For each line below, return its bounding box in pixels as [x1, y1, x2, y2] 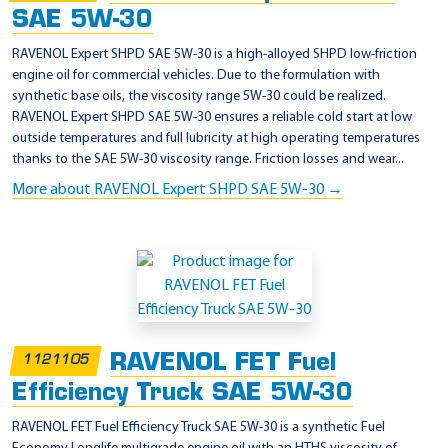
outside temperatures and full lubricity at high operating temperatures [12, 130, 420, 146]
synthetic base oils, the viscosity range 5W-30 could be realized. [12, 88, 386, 104]
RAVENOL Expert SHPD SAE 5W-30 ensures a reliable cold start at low [12, 109, 412, 125]
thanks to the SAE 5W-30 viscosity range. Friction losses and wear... [12, 151, 404, 167]
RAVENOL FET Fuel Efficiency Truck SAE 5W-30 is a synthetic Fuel [12, 419, 385, 435]
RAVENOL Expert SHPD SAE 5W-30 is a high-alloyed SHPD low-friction [12, 46, 417, 62]
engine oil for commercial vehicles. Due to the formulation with [12, 67, 380, 83]
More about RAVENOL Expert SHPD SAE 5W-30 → [12, 181, 343, 198]
